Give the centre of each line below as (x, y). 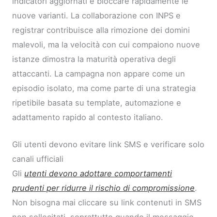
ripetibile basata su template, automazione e (97, 102)
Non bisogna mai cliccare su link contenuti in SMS (107, 202)
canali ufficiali (38, 159)
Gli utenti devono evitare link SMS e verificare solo (108, 144)
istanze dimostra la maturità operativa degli (94, 59)
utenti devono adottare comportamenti (98, 173)
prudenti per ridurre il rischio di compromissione (104, 188)
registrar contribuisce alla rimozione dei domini (101, 30)
